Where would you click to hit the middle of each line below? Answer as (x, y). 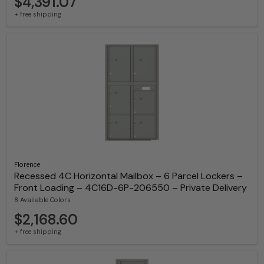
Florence (27, 164)
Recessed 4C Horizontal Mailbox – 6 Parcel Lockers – (128, 176)
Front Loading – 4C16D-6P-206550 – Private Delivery (131, 187)
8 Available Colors (42, 199)
